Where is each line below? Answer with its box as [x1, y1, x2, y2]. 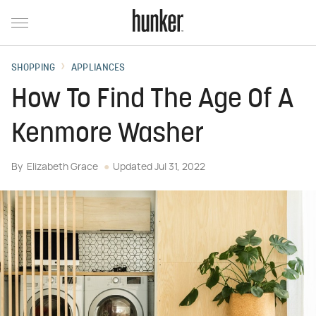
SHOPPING [11, 63, 56, 73]
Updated [113, 162, 154, 172]
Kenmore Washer [11, 121, 204, 149]
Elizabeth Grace [27, 162, 98, 172]
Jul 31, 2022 [154, 162, 205, 172]
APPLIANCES [71, 63, 126, 73]
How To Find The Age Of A [11, 87, 293, 114]
